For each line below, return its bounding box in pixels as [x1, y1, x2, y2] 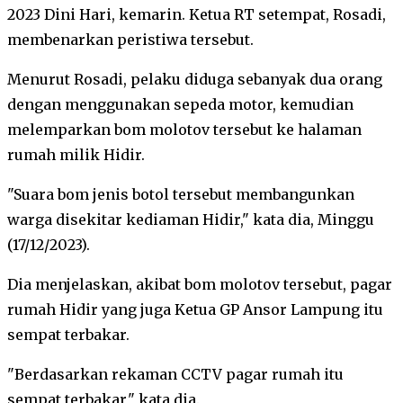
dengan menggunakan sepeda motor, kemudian [7, 94, 354, 113]
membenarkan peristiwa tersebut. [7, 30, 254, 49]
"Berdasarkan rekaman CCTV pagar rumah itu [7, 364, 344, 383]
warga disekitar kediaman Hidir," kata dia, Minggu [7, 210, 374, 228]
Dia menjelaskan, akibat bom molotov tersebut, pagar [7, 274, 392, 293]
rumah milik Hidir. [7, 145, 145, 164]
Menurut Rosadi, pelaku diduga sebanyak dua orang [7, 69, 382, 88]
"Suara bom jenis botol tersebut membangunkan [7, 184, 354, 203]
